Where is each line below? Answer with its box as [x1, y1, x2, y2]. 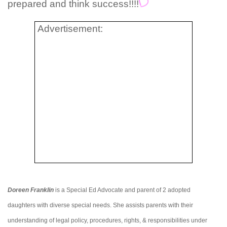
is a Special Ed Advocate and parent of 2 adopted [54, 186, 191, 194]
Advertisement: [37, 23, 103, 34]
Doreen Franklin [8, 186, 54, 194]
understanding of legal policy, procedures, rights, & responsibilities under [8, 217, 207, 224]
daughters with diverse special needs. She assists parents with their [8, 202, 193, 209]
